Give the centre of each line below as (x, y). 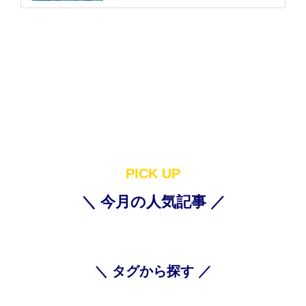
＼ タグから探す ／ (153, 272)
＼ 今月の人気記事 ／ (153, 202)
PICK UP (153, 174)
